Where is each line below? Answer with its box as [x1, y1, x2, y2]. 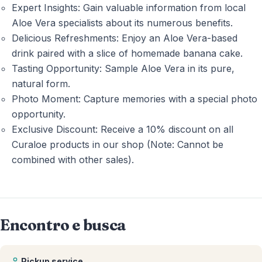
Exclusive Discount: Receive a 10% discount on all [12, 123, 233, 135]
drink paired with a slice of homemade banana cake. [12, 47, 243, 59]
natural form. [12, 77, 70, 89]
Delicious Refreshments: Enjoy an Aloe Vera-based [12, 32, 237, 44]
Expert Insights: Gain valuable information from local [12, 1, 246, 13]
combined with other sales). [12, 153, 134, 166]
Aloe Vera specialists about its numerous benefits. [12, 16, 233, 29]
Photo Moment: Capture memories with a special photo [12, 92, 257, 105]
